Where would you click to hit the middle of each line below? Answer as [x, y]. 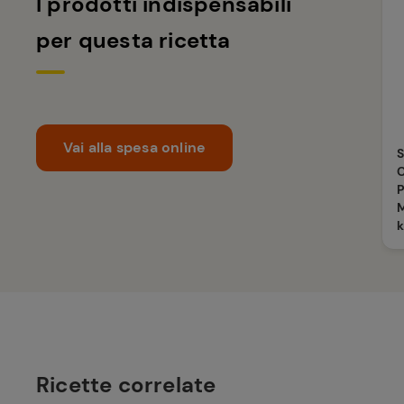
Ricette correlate [126, 385]
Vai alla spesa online [135, 147]
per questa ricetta [133, 40]
